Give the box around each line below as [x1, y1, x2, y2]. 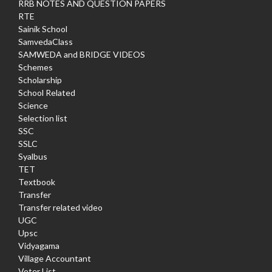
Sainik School [18, 24, 67, 35]
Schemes [18, 62, 53, 73]
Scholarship [18, 75, 62, 86]
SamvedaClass [18, 36, 73, 47]
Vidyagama [18, 240, 59, 251]
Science [18, 100, 48, 111]
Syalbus [18, 151, 47, 162]
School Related [18, 87, 75, 98]
